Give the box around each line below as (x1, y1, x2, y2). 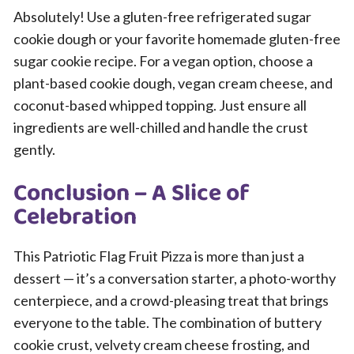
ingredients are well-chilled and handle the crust (13, 119, 308, 137)
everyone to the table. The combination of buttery (13, 314, 322, 332)
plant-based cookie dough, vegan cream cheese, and (13, 74, 333, 92)
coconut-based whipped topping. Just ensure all (13, 96, 307, 115)
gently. (13, 141, 55, 159)
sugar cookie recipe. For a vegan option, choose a (13, 52, 313, 70)
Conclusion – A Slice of (13, 175, 250, 213)
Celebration (13, 198, 137, 237)
